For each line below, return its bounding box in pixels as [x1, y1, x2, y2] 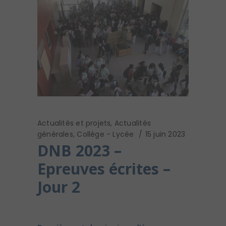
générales [37, 129, 73, 140]
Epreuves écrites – [37, 158, 171, 180]
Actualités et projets [37, 118, 111, 129]
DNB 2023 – [37, 140, 122, 161]
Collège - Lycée [77, 129, 134, 140]
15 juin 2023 [145, 129, 186, 140]
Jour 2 [37, 177, 80, 198]
